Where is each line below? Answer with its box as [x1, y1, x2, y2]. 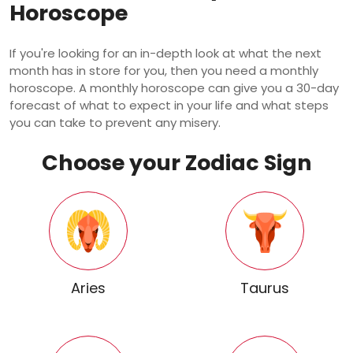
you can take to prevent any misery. [9, 114, 221, 131]
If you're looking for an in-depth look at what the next [9, 45, 321, 61]
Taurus [240, 278, 289, 298]
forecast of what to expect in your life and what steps [9, 97, 329, 113]
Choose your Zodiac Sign [41, 148, 312, 177]
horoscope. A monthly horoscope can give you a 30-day [9, 80, 339, 96]
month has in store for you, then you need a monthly [9, 62, 318, 79]
